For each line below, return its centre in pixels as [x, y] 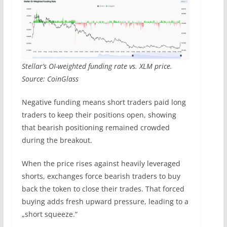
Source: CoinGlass [50, 79]
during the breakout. [57, 140]
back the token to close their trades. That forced [103, 189]
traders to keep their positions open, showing [99, 115]
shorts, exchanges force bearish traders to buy [101, 176]
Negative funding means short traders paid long [104, 102]
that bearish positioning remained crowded [96, 128]
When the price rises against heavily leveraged [101, 164]
